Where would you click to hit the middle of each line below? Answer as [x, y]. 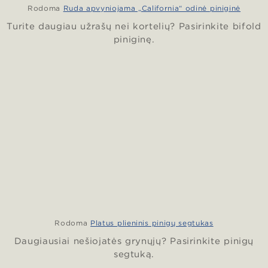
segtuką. [134, 255]
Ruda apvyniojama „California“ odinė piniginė [152, 8]
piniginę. [134, 39]
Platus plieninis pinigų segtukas [152, 223]
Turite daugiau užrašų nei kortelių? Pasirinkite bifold [134, 26]
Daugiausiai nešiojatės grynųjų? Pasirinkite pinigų [134, 241]
